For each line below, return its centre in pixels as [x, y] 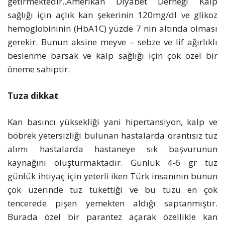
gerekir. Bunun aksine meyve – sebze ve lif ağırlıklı [113, 42]
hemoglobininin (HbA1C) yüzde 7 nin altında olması [113, 29]
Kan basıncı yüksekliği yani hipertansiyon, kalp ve [113, 122]
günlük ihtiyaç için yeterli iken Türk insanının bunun [113, 176]
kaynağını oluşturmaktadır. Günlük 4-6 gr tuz [113, 163]
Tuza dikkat [33, 95]
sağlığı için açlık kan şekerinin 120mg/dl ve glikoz [113, 15]
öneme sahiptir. [39, 69]
